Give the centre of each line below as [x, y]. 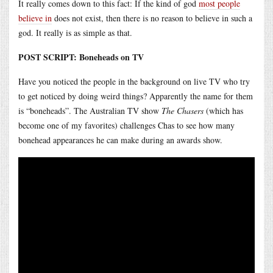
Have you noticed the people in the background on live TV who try [134, 81]
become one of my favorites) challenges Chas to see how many [126, 125]
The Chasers [183, 110]
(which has [223, 110]
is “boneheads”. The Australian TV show [90, 110]
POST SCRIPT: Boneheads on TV [81, 57]
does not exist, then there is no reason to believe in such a [152, 18]
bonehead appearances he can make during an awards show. [120, 140]
